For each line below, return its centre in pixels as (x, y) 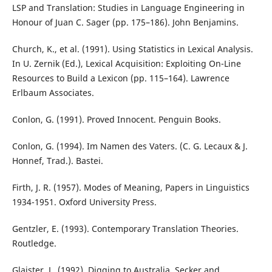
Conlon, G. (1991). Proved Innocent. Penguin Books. (116, 119)
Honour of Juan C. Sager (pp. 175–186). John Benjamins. (125, 22)
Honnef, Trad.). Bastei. (57, 160)
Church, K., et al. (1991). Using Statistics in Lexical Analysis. (132, 49)
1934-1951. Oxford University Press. (84, 202)
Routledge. (34, 243)
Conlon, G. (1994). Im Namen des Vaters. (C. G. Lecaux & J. (130, 146)
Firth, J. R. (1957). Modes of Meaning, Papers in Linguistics (131, 187)
